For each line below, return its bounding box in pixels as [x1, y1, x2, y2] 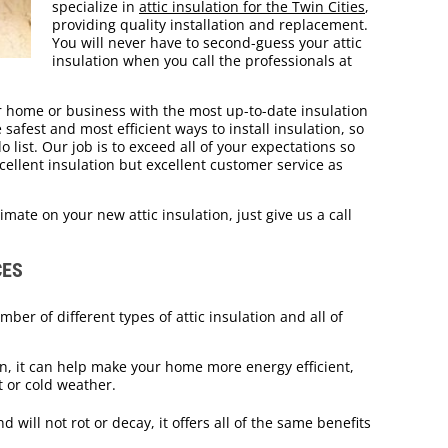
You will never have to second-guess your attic [52, 33, 362, 53]
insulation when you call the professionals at [52, 51, 352, 71]
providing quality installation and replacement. [52, 15, 368, 35]
